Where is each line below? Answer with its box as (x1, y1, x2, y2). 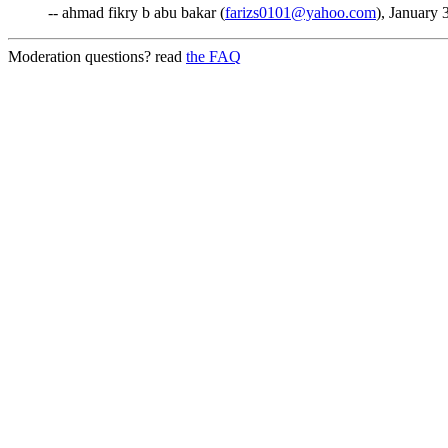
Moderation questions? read (8, 48, 186, 65)
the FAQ (186, 48, 241, 65)
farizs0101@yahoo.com (225, 4, 376, 21)
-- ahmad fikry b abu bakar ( (48, 4, 225, 21)
